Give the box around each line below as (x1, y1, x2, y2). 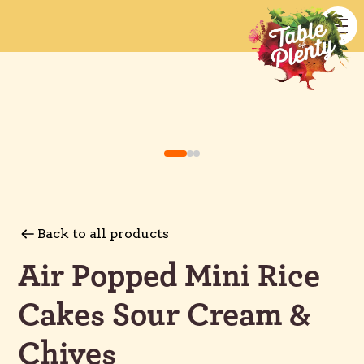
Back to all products (37, 226, 170, 241)
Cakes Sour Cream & (18, 299, 312, 331)
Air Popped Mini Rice (18, 260, 321, 292)
